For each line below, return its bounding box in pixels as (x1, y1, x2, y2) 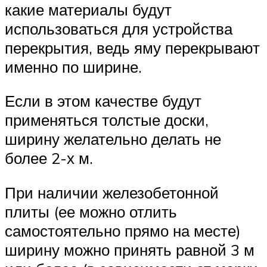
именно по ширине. (5, 57, 142, 76)
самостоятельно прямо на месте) (5, 221, 241, 240)
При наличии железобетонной (5, 182, 219, 202)
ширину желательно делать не (5, 129, 221, 149)
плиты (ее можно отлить (5, 201, 177, 221)
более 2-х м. (5, 148, 93, 168)
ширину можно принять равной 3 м (5, 240, 254, 259)
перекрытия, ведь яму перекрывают (5, 38, 260, 57)
